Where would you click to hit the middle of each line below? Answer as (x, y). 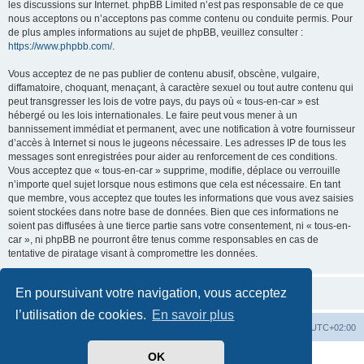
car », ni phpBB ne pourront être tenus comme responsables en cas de (163, 240)
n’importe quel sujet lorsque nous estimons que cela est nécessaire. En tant (174, 184)
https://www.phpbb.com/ (60, 46)
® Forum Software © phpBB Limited (224, 356)
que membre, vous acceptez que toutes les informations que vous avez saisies (181, 198)
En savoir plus (193, 315)
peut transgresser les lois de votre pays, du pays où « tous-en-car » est (163, 102)
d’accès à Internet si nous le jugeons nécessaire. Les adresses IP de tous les (177, 143)
